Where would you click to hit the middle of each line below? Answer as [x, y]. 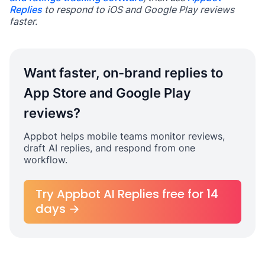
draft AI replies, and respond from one [109, 148]
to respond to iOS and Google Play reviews [138, 9]
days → [58, 209]
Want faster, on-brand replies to [123, 72]
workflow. [46, 159]
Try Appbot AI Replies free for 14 [127, 194]
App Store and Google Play [107, 93]
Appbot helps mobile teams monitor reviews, [124, 136]
